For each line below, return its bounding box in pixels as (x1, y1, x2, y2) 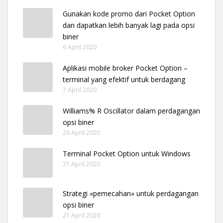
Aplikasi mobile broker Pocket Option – (63, 63, 188, 73)
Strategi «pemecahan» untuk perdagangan (63, 188, 199, 198)
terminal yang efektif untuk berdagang (63, 74, 185, 84)
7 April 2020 (63, 85, 97, 94)
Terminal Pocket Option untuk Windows (63, 148, 191, 158)
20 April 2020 (63, 128, 100, 137)
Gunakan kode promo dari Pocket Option (63, 8, 195, 18)
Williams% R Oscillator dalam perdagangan (63, 106, 200, 115)
